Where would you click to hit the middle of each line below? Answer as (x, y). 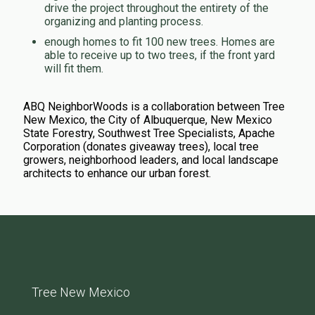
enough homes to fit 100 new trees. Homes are (160, 42)
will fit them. (74, 69)
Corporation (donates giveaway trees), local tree (141, 147)
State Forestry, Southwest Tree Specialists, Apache (149, 134)
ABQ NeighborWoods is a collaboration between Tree (154, 107)
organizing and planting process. (124, 22)
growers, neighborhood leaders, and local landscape (151, 160)
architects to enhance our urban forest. (117, 174)
